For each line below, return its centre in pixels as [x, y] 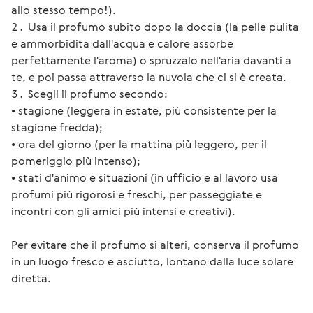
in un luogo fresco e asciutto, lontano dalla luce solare [154, 261]
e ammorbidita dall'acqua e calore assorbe [122, 43]
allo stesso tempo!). [64, 10]
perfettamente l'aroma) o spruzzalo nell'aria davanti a [151, 60]
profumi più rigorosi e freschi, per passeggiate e [137, 194]
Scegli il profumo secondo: [98, 94]
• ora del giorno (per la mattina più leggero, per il [139, 144]
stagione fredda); [57, 127]
